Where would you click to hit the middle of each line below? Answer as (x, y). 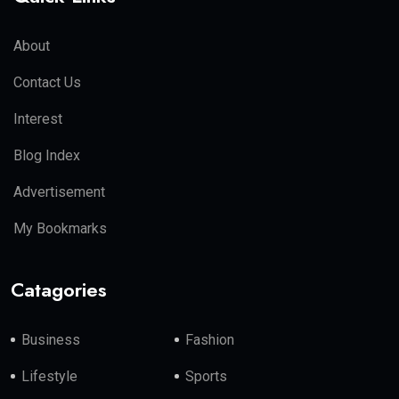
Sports (207, 376)
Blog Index (47, 155)
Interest (38, 118)
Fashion (210, 339)
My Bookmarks (60, 228)
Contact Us (47, 82)
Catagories (59, 289)
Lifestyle (49, 376)
